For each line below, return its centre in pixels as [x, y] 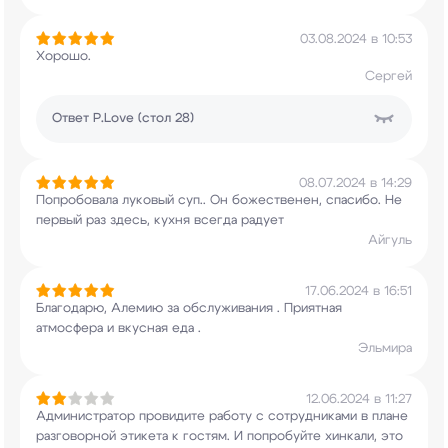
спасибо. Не [362, 200]
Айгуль [390, 240]
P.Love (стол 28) [143, 118]
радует [260, 220]
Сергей [388, 76]
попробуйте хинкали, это [323, 436]
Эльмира [385, 348]
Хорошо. [63, 56]
